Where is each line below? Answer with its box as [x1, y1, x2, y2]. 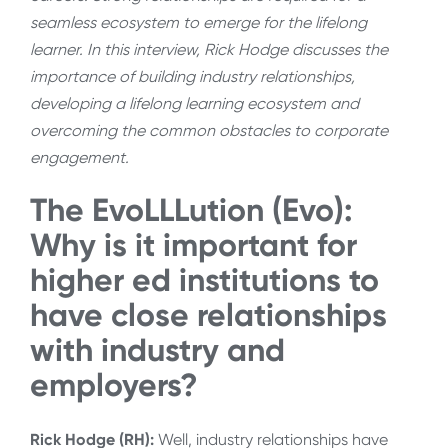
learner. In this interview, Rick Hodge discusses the [30, 39, 388, 59]
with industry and [30, 331, 285, 370]
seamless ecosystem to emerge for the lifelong [30, 12, 367, 32]
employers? [30, 366, 198, 405]
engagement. [30, 147, 133, 167]
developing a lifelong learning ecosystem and [30, 93, 359, 113]
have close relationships [30, 296, 387, 335]
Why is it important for [30, 226, 357, 265]
